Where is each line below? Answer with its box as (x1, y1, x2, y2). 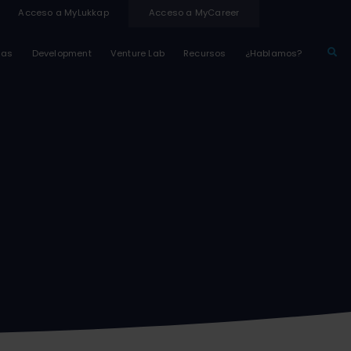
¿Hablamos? (244, 46, 302, 60)
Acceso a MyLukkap (18, 5, 109, 19)
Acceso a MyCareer (149, 5, 240, 19)
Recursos (183, 46, 226, 60)
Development (31, 46, 92, 60)
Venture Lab (110, 46, 165, 60)
